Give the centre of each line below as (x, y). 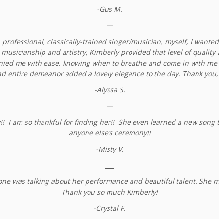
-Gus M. (109, 9)
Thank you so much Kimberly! (109, 192)
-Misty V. (109, 149)
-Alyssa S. (109, 90)
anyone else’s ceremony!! (109, 133)
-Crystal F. (109, 208)
